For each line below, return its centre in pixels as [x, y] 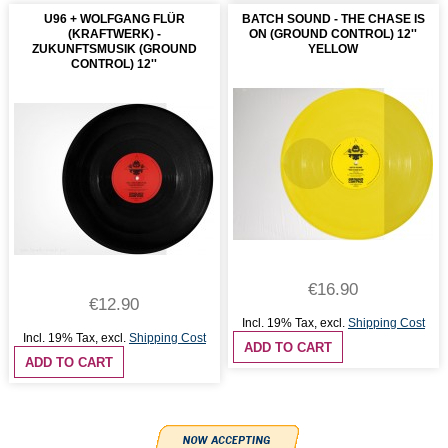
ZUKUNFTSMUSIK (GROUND [114, 49]
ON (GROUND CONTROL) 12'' [333, 34]
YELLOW [333, 49]
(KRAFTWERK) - [114, 34]
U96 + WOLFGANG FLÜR [114, 19]
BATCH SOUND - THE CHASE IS [333, 19]
